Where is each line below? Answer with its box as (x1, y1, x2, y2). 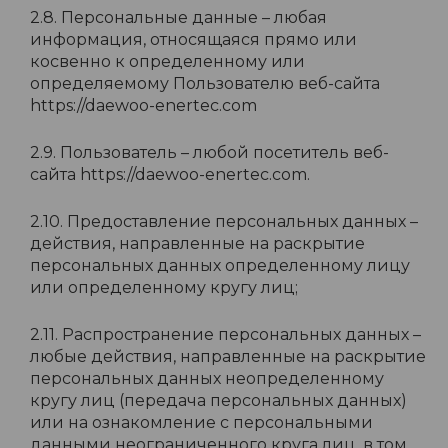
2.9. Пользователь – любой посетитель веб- (30, 143, 389, 162)
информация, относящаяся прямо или (30, 30, 357, 49)
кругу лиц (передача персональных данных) (30, 391, 407, 410)
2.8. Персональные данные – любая (30, 8, 327, 27)
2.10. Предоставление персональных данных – (30, 212, 418, 231)
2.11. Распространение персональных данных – (30, 325, 421, 344)
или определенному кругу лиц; (30, 278, 298, 297)
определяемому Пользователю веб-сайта (30, 74, 380, 93)
